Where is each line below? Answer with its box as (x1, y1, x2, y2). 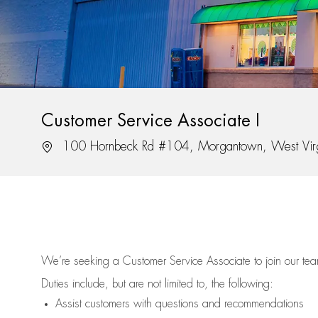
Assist (55, 298, 82, 310)
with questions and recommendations (130, 298, 304, 310)
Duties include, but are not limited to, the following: (41, 278, 273, 290)
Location (40, 139, 79, 153)
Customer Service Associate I (41, 112, 260, 130)
